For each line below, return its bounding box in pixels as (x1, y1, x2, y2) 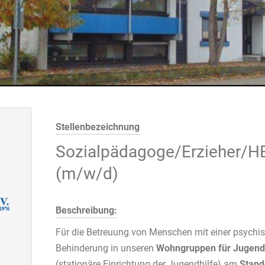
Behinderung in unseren (56, 243, 156, 254)
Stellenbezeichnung (56, 121, 140, 132)
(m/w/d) (56, 164, 118, 183)
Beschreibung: (56, 205, 117, 216)
